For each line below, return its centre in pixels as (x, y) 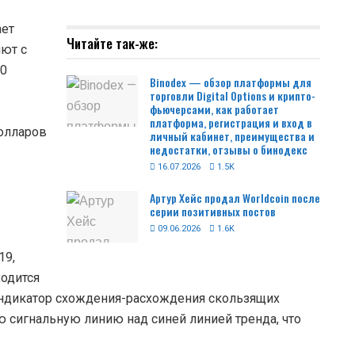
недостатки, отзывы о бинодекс (229, 150)
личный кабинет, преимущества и (232, 136)
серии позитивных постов (213, 212)
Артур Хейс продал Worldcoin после (235, 198)
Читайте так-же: (112, 44)
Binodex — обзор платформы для (231, 82)
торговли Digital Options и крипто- (233, 96)
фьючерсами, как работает (214, 109)
